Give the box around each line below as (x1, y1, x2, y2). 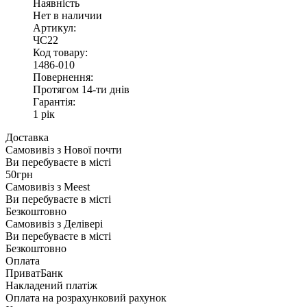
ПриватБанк (5, 267, 63, 279)
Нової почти (64, 143, 122, 156)
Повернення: (33, 71, 93, 83)
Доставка (5, 131, 49, 143)
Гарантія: (33, 95, 75, 108)
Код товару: (33, 46, 88, 58)
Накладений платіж (5, 279, 97, 291)
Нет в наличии (33, 9, 102, 21)
